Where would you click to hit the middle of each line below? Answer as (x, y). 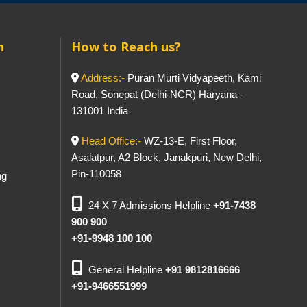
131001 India (99, 111)
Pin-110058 (96, 174)
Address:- (102, 78)
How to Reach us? (126, 47)
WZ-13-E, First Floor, (189, 141)
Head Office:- (111, 141)
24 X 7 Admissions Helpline (150, 205)
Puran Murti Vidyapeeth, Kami (193, 78)
